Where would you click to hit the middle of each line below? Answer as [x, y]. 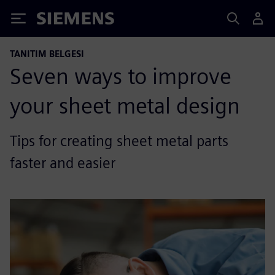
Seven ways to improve [121, 76]
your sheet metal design [125, 106]
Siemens [57, 21]
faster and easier [63, 163]
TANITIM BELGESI [47, 54]
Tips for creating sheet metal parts [119, 141]
